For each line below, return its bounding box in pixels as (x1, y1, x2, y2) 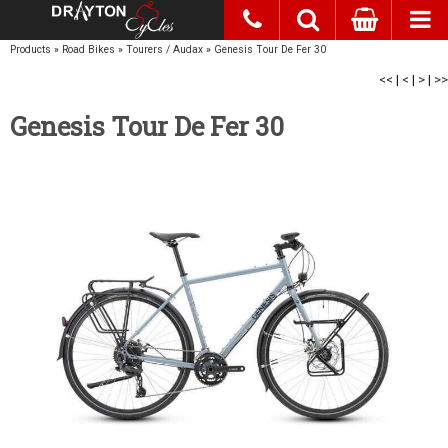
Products (10, 43, 51, 56)
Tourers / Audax (126, 43, 203, 56)
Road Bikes (62, 43, 115, 56)
